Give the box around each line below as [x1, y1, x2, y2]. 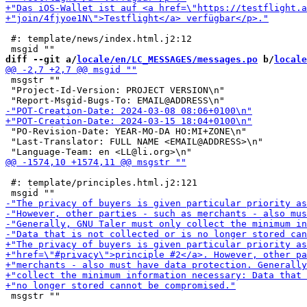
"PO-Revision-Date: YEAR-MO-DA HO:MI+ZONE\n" [5, 126, 247, 136]
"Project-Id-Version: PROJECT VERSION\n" [5, 85, 225, 95]
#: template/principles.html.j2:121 [5, 177, 197, 188]
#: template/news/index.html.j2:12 [5, 34, 192, 44]
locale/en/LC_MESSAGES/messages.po [77, 54, 258, 64]
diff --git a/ [5, 54, 77, 64]
